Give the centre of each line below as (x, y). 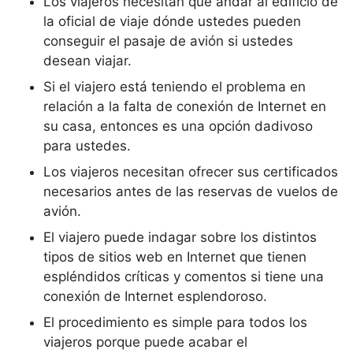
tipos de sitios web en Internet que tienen (175, 257)
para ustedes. (87, 146)
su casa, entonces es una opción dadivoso (178, 126)
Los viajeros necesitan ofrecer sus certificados (191, 172)
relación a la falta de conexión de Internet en (185, 106)
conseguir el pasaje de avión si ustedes (168, 41)
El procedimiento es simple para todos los (175, 322)
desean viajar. (87, 61)
